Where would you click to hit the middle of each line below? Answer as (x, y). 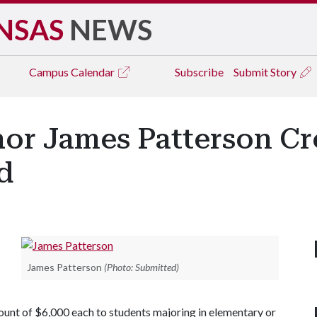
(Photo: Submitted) (142, 267)
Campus (50, 72)
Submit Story (266, 72)
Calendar (94, 72)
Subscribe (199, 72)
